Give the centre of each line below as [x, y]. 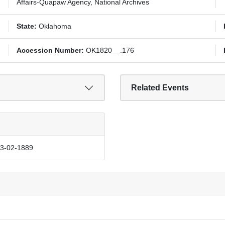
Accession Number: [50, 50]
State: [27, 26]
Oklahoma [54, 26]
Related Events [160, 88]
